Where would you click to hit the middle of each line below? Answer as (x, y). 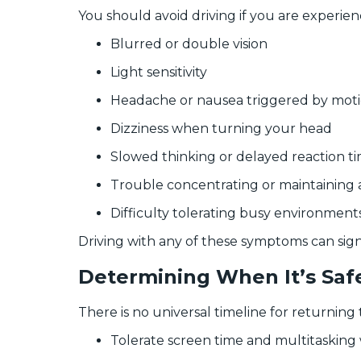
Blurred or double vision (189, 44)
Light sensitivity (159, 73)
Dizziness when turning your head (221, 129)
